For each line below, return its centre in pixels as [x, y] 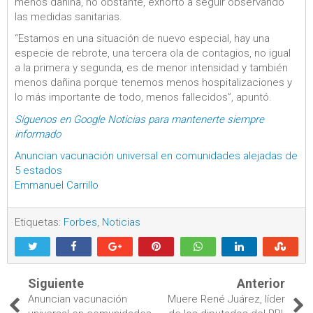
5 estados [38, 170]
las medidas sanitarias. [68, 16]
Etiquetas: [39, 222]
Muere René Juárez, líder [226, 299]
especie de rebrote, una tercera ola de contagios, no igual [153, 53]
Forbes [80, 222]
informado [38, 134]
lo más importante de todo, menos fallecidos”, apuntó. [143, 97]
